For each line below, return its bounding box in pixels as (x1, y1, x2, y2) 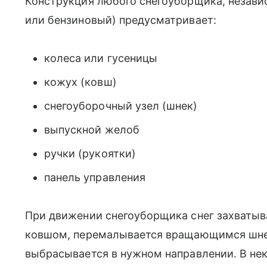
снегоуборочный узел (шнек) (44, 100, 198, 112)
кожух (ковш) (44, 76, 117, 88)
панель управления (44, 171, 145, 184)
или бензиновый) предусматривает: (25, 14, 216, 26)
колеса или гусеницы (44, 52, 158, 64)
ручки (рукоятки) (44, 147, 136, 160)
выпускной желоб (44, 123, 139, 136)
